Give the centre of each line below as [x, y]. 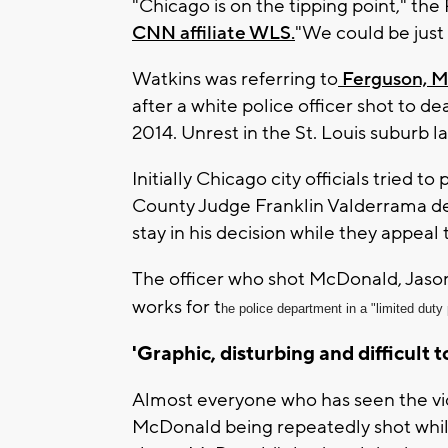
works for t [176, 306]
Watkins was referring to [235, 78]
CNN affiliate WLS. [213, 32]
